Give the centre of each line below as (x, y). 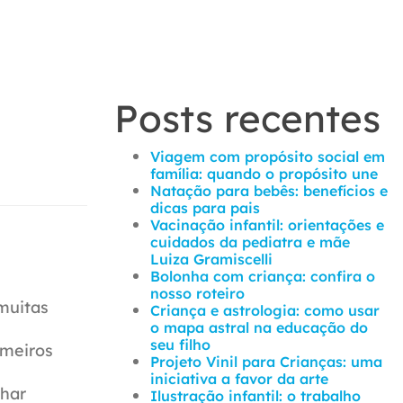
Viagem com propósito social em (268, 157)
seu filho (180, 345)
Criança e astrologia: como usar (265, 310)
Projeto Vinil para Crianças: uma (266, 362)
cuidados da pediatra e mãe (250, 242)
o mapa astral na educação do (259, 327)
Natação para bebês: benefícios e (269, 191)
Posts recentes (247, 118)
